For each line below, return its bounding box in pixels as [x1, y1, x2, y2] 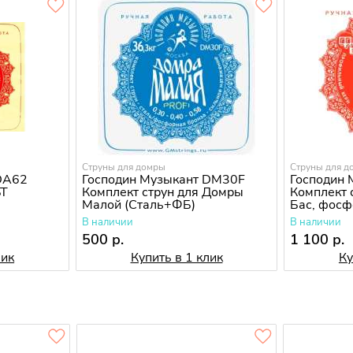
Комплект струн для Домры [81, 184, 243, 202]
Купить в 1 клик [130, 249, 223, 267]
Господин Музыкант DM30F [81, 171, 245, 189]
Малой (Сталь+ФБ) [81, 196, 195, 214]
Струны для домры [81, 161, 165, 174]
